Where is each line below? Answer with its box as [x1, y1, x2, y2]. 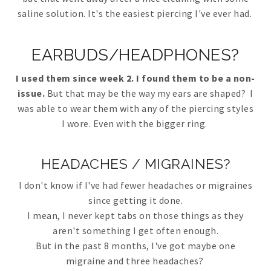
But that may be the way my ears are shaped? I [47, 87, 253, 100]
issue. [18, 87, 47, 100]
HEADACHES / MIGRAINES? [41, 155, 230, 172]
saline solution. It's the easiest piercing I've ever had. [17, 7, 254, 20]
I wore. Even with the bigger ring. [61, 117, 210, 130]
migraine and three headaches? [65, 255, 206, 267]
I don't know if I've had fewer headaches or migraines [18, 179, 253, 192]
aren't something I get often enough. [53, 224, 218, 237]
